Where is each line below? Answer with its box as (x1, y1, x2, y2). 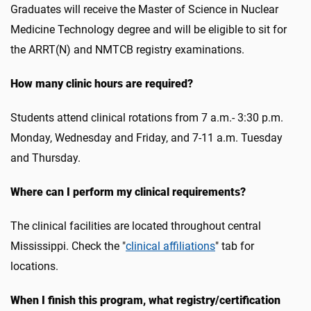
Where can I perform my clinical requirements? (10, 185, 246, 199)
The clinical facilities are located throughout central (10, 219, 261, 233)
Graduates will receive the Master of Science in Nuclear (10, 3, 278, 16)
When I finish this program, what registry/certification (10, 294, 280, 307)
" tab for (215, 239, 254, 253)
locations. (10, 260, 58, 273)
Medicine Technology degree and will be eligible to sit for (10, 23, 287, 36)
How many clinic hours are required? (10, 77, 193, 90)
